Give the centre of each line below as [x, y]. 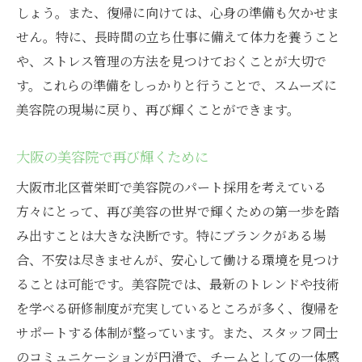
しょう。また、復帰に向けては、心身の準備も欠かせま [178, 13]
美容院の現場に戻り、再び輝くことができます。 [158, 110]
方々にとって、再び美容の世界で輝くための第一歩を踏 [178, 212]
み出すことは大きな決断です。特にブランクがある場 [171, 236]
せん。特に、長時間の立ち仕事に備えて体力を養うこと [178, 37]
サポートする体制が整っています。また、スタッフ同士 [177, 333]
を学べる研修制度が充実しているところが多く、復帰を [178, 309]
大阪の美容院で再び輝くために [112, 157]
